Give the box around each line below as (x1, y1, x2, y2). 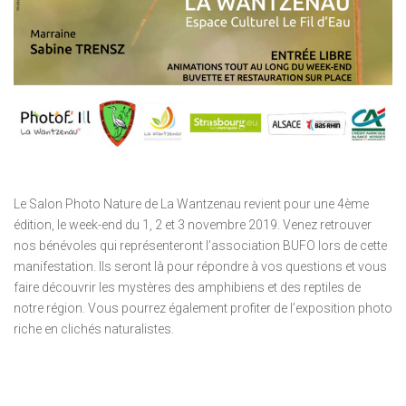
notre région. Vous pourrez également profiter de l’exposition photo (14, 301, 392, 316)
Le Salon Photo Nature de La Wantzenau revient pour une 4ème (14, 197, 369, 212)
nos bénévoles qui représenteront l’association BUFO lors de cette (14, 238, 387, 254)
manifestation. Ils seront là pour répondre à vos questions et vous (14, 259, 387, 275)
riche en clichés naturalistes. (14, 322, 174, 337)
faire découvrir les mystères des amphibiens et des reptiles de (14, 280, 361, 295)
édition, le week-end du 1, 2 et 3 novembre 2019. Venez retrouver (14, 217, 372, 233)
